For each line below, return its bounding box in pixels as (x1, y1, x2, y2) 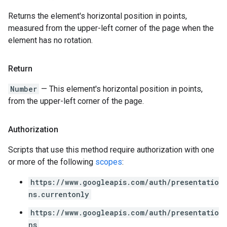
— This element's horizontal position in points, (39, 84, 203, 94)
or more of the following (8, 157, 95, 167)
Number (10, 84, 37, 94)
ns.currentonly (28, 190, 89, 199)
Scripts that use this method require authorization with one (8, 145, 214, 155)
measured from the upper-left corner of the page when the (8, 23, 214, 33)
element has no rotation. (8, 35, 93, 45)
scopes (95, 157, 122, 167)
